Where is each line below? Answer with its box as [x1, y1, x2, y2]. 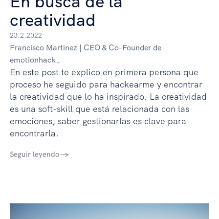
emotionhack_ [10, 54, 61, 65]
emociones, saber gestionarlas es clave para [10, 115, 186, 127]
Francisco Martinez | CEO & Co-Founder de [10, 42, 161, 53]
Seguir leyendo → [10, 149, 69, 159]
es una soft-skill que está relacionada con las [10, 103, 189, 114]
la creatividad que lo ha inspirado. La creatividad [10, 90, 207, 102]
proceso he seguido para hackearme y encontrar [10, 78, 202, 90]
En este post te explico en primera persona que [10, 66, 198, 78]
